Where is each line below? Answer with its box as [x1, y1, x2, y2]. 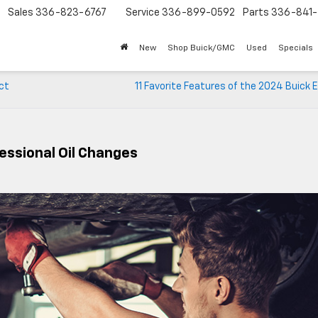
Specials [278, 44, 313, 53]
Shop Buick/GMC [168, 44, 235, 53]
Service [126, 8, 160, 18]
